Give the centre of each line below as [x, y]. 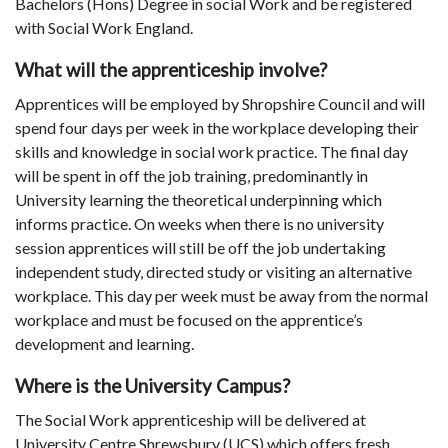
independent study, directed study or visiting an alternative [213, 272]
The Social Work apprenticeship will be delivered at [190, 420]
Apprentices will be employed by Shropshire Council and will [220, 104]
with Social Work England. [104, 28]
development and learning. [104, 344]
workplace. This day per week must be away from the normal [221, 296]
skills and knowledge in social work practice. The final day [211, 152]
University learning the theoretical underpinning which [198, 200]
